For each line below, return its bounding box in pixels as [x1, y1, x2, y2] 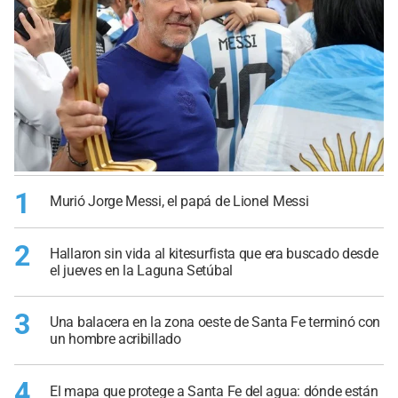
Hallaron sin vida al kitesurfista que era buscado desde [50, 244, 378, 262]
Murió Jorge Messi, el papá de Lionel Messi [50, 193, 309, 211]
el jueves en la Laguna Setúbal [50, 261, 233, 279]
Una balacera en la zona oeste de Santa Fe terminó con [50, 314, 381, 331]
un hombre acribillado [50, 330, 181, 348]
